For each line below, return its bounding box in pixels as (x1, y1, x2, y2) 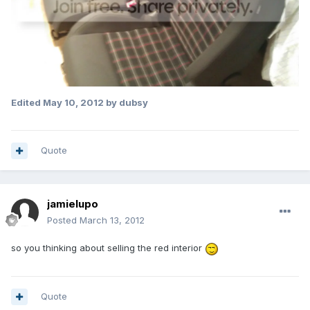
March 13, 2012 (80, 215, 145, 226)
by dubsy (104, 97, 148, 109)
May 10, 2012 (43, 97, 104, 109)
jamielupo (47, 197, 98, 211)
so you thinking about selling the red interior (11, 242, 205, 254)
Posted (47, 215, 80, 226)
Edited (11, 97, 43, 109)
